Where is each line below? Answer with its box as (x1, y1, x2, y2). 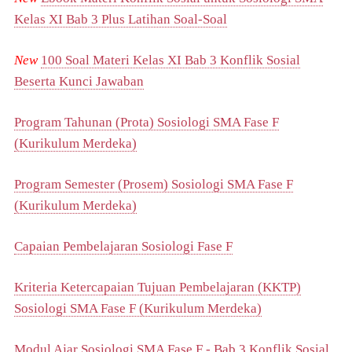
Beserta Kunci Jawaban (14, 73, 144, 89)
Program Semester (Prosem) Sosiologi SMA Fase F (14, 176, 293, 192)
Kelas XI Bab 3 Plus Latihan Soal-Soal (14, 11, 227, 27)
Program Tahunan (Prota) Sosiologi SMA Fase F (14, 114, 279, 130)
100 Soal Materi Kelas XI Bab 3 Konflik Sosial (41, 52, 300, 68)
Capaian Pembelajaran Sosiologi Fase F (14, 238, 233, 254)
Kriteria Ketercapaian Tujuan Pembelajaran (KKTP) (14, 279, 301, 295)
